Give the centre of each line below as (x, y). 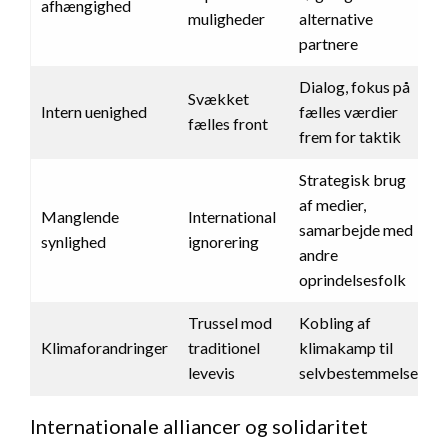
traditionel (224, 348)
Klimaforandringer (104, 348)
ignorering (223, 242)
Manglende (80, 217)
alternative (336, 19)
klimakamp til (346, 348)
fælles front (228, 124)
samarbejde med (356, 230)
